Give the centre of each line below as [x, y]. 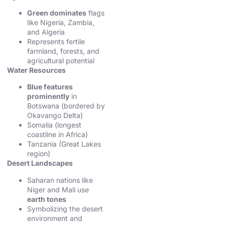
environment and [55, 218]
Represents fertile [56, 41]
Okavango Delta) [55, 116]
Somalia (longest [54, 125]
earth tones [47, 199]
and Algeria [46, 32]
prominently [48, 96]
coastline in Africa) [58, 135]
